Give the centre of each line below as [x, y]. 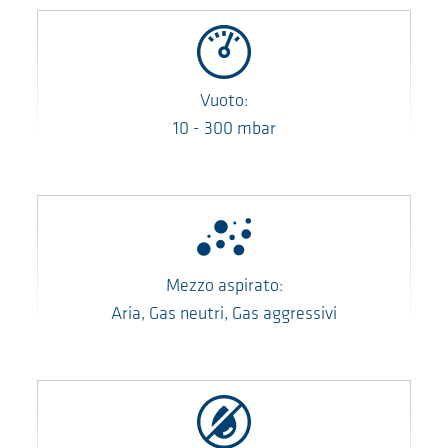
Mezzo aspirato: [224, 286]
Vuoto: [224, 101]
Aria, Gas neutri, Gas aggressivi [224, 314]
